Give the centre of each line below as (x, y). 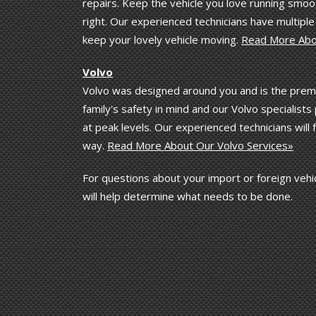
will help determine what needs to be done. (188, 196)
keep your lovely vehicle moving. (162, 39)
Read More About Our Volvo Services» (200, 145)
